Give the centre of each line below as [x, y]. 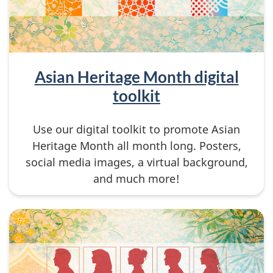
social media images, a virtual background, [136, 162]
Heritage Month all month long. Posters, [136, 146]
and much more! [136, 179]
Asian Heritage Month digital [136, 76]
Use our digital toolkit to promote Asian [136, 129]
